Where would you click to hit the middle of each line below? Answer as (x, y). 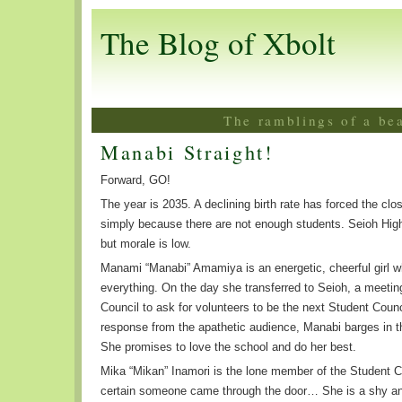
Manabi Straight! (187, 152)
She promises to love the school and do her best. (228, 347)
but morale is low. (146, 244)
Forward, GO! (135, 180)
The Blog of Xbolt (218, 43)
